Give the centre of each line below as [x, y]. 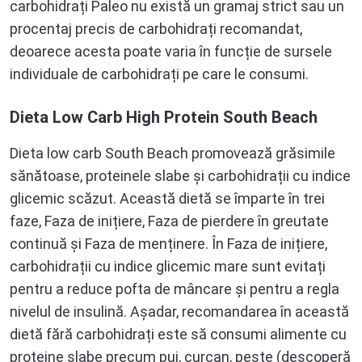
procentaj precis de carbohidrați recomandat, [156, 28]
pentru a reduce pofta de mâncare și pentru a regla [175, 288]
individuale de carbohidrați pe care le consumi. [159, 74]
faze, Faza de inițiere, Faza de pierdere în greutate [169, 221]
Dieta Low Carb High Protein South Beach [164, 117]
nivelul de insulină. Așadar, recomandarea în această [179, 311]
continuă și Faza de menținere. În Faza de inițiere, [168, 243]
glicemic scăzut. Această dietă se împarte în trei [167, 198]
